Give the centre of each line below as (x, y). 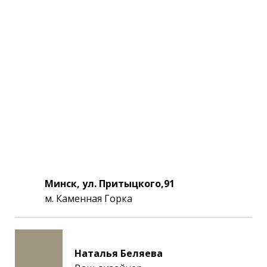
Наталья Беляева (119, 253)
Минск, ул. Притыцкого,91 (110, 183)
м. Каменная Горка (89, 198)
